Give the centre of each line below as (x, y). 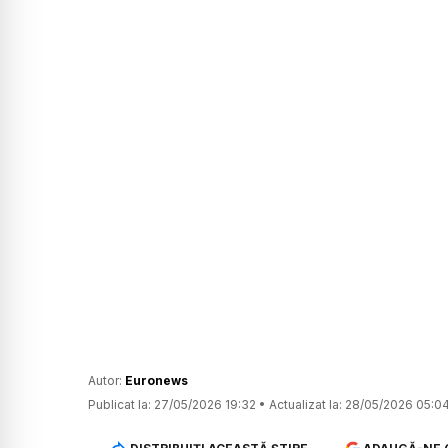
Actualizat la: (305, 405)
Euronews (156, 381)
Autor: (106, 381)
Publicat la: (119, 405)
